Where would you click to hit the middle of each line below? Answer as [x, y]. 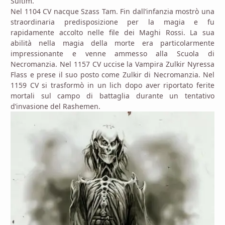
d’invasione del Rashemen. [55, 106]
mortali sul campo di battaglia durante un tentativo [113, 95]
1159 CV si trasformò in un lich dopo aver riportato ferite [113, 85]
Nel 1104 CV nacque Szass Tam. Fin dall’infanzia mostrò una [113, 11]
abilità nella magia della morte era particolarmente [113, 43]
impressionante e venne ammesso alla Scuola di [113, 53]
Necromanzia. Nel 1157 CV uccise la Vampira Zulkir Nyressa [113, 64]
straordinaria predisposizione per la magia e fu [113, 22]
